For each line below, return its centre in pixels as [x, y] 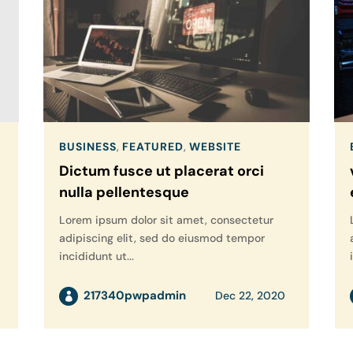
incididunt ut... [96, 256]
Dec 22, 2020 [251, 296]
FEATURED [152, 147]
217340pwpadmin [134, 296]
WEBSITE [215, 147]
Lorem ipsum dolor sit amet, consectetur [166, 220]
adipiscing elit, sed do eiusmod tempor [162, 238]
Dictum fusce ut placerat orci [161, 171]
